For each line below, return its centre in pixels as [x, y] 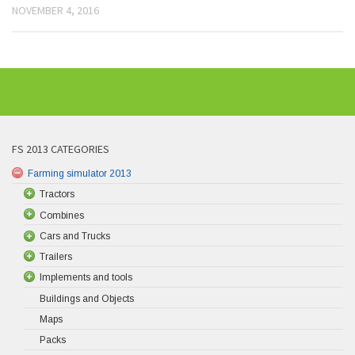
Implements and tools [86, 278]
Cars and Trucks [75, 236]
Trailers [56, 256]
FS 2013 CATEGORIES [61, 149]
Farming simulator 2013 [80, 174]
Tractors [57, 195]
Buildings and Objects [87, 298]
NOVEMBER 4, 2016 [55, 10]
